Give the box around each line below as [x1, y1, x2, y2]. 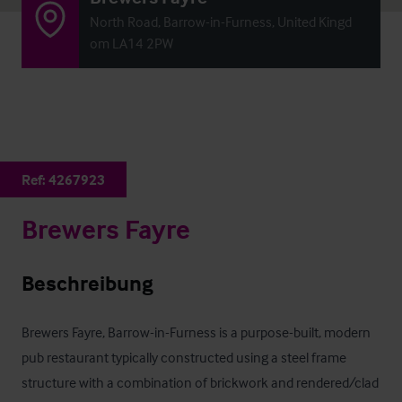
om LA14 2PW [90, 34, 173, 52]
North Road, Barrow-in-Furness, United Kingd [90, 13, 352, 31]
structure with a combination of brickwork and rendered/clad [22, 373, 379, 391]
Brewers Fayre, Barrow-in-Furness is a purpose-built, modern [22, 323, 371, 341]
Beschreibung [22, 270, 153, 296]
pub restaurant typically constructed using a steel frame [22, 348, 346, 366]
